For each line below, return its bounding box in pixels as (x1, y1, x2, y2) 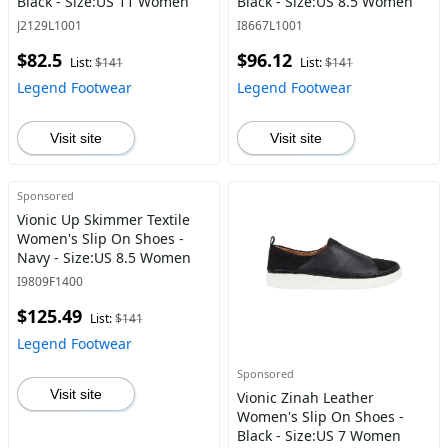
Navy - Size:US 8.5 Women (17, 248, 191, 267)
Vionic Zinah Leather (236, 388, 374, 407)
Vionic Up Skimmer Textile (17, 210, 190, 229)
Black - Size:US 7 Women (236, 426, 401, 445)
